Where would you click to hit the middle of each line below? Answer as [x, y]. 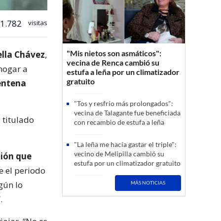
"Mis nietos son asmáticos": [114, 53]
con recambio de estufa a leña [119, 122]
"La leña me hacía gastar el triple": [125, 144]
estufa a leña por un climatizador [123, 72]
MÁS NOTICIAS [148, 183]
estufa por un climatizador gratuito [127, 163]
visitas [37, 22]
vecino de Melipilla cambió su [119, 153]
